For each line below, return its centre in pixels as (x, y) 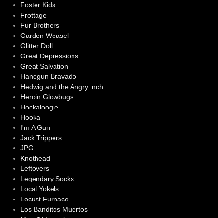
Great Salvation (44, 66)
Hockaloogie (39, 107)
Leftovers (35, 168)
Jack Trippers (41, 137)
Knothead (35, 158)
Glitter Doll (36, 45)
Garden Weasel (44, 35)
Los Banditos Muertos (54, 209)
